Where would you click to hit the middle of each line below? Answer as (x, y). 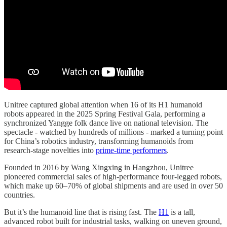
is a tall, (182, 212)
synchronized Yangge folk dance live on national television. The (106, 123)
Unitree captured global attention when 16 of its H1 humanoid (103, 104)
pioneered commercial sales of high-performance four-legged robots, (113, 176)
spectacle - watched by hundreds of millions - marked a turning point (113, 132)
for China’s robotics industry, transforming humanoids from (99, 141)
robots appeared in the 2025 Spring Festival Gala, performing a (105, 113)
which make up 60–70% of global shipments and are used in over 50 (113, 185)
